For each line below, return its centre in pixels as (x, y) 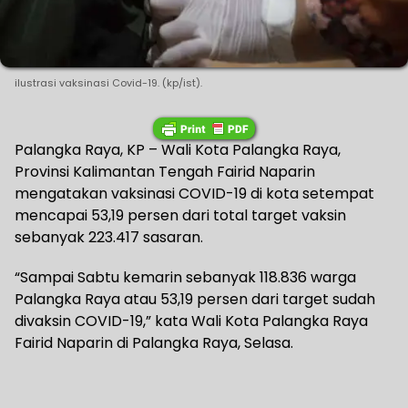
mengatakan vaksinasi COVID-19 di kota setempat (194, 193)
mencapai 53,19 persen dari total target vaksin (180, 215)
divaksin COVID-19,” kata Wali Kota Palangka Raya (191, 321)
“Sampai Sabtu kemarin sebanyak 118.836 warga (185, 277)
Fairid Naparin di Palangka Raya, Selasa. (154, 342)
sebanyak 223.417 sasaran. (109, 237)
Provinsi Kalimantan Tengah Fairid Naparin (165, 171)
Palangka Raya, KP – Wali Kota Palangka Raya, (178, 149)
